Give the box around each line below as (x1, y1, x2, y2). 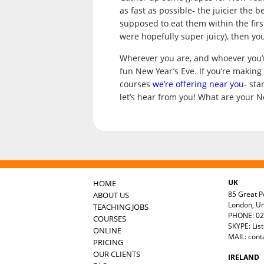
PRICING (93, 236, 123, 247)
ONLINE (93, 225, 121, 236)
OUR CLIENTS (93, 248, 140, 259)
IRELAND (228, 252, 259, 262)
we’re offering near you (150, 78, 244, 90)
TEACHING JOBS (93, 201, 148, 212)
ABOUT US (93, 189, 129, 200)
